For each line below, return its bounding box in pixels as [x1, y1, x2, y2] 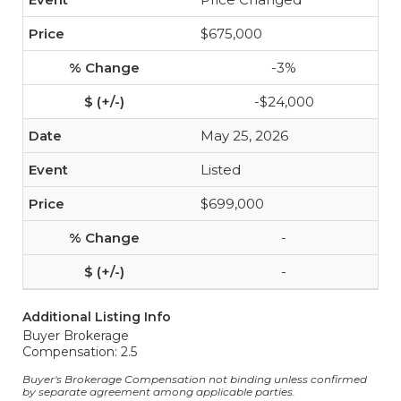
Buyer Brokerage [22, 328, 129, 344]
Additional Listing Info [22, 309, 171, 325]
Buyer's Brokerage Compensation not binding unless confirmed [22, 372, 367, 386]
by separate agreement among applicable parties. [22, 385, 295, 398]
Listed [200, 161, 241, 178]
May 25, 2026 [200, 127, 288, 144]
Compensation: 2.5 [22, 344, 137, 360]
